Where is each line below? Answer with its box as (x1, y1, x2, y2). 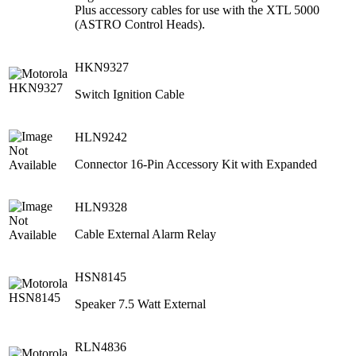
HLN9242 (75, 130, 127, 145)
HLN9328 (75, 200, 127, 215)
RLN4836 (75, 340, 126, 354)
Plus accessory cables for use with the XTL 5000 (75, 3, 319, 17)
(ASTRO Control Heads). (75, 17, 205, 32)
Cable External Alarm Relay (75, 227, 216, 242)
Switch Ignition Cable (75, 87, 184, 102)
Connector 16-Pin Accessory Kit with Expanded (75, 157, 317, 172)
